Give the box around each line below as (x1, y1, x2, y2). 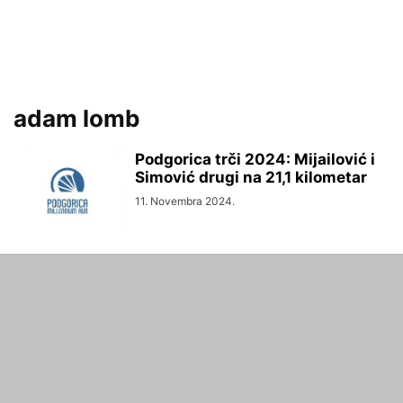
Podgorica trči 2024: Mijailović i (135, 150, 375, 168)
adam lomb (13, 104, 140, 132)
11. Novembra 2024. (135, 194, 235, 208)
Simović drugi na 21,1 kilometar (135, 168, 367, 186)
